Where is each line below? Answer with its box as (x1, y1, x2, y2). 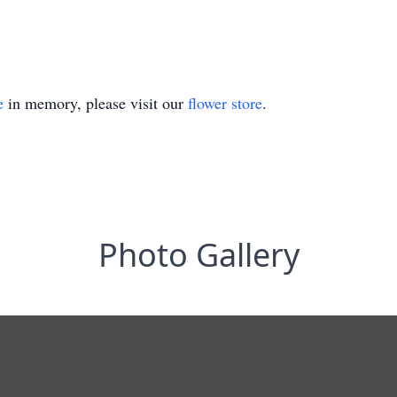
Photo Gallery (97, 233, 300, 276)
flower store (188, 92, 262, 113)
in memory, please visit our (4, 92, 188, 113)
